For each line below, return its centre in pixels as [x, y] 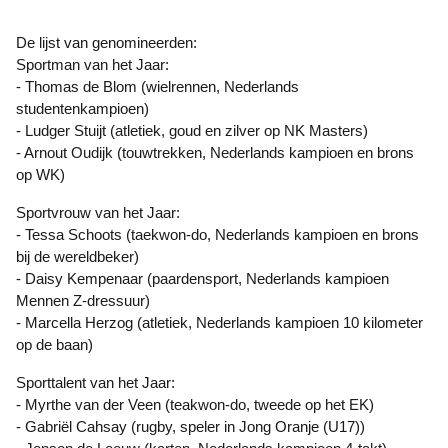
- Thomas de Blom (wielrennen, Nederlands [157, 87]
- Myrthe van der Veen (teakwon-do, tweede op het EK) [195, 405]
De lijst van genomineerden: [112, 43]
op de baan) [54, 345]
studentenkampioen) [82, 109]
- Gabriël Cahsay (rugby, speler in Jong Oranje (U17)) [190, 427]
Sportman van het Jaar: [92, 65]
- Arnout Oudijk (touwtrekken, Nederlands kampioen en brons [215, 153]
